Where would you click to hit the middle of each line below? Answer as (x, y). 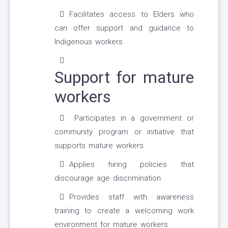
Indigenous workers (89, 42)
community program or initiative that (124, 132)
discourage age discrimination (108, 178)
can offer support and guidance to (124, 28)
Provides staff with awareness (132, 197)
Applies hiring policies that (132, 165)
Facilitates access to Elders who (132, 15)
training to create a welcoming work (124, 211)
